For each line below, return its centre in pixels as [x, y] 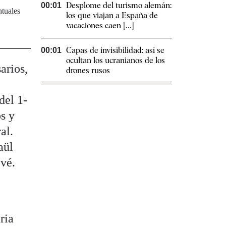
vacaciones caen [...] [100, 26]
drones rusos [88, 71]
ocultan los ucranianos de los [116, 61]
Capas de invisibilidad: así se [115, 50]
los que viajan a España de [112, 16]
